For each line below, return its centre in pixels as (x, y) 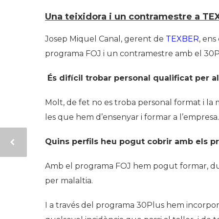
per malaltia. (69, 180)
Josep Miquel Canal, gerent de (105, 39)
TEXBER (182, 39)
